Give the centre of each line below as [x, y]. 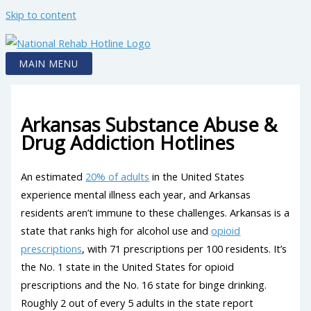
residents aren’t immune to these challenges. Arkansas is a [155, 213]
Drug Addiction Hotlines [128, 142]
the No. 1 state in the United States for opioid [128, 267]
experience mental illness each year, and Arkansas [136, 195]
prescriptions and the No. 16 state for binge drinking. [144, 285]
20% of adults [118, 177]
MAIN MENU [49, 63]
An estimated [53, 177]
